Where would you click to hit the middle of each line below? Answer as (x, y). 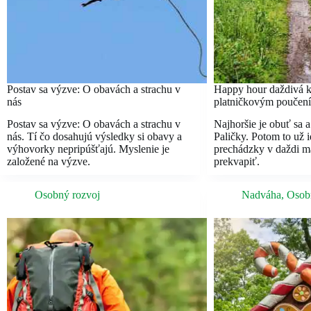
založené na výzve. (49, 162)
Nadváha (261, 195)
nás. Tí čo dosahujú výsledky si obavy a (94, 137)
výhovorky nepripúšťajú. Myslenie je (88, 149)
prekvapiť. (236, 162)
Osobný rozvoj (67, 195)
